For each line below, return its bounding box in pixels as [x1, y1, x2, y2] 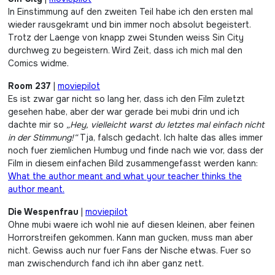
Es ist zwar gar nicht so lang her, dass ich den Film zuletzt [8, 93, 245, 104]
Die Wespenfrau [8, 206, 79, 217]
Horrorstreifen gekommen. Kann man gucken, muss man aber [8, 232, 253, 243]
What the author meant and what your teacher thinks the [8, 171, 242, 182]
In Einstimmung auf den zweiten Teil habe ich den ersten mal [8, 6, 253, 17]
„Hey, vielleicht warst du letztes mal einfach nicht [66, 119, 265, 130]
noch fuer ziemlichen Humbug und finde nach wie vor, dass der [8, 145, 263, 156]
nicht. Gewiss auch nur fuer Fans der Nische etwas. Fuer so [8, 245, 251, 256]
